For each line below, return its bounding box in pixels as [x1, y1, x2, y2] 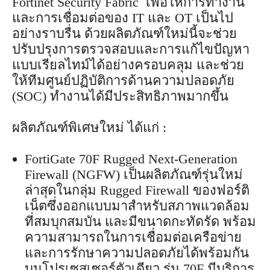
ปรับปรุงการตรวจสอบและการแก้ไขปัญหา [12, 41, 250, 57]
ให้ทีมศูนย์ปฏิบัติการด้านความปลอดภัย [12, 72, 234, 88]
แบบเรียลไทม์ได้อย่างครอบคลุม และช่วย [12, 57, 244, 72]
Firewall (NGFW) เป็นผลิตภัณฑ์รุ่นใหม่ [25, 166, 243, 182]
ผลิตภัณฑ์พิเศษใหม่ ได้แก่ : [12, 119, 166, 135]
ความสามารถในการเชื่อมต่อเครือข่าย [25, 229, 242, 245]
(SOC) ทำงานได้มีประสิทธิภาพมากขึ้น [12, 88, 228, 104]
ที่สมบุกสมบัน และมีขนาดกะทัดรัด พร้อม [25, 213, 256, 229]
